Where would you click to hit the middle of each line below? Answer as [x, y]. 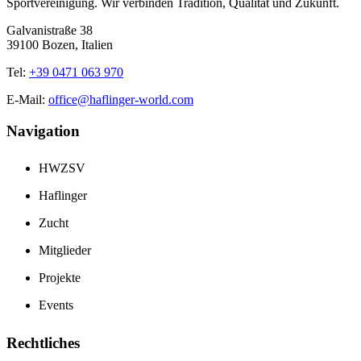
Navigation [43, 131]
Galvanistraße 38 [50, 30]
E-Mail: [27, 100]
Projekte [60, 278]
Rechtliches [43, 343]
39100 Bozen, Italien [60, 45]
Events [56, 305]
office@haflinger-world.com [121, 100]
